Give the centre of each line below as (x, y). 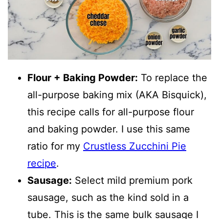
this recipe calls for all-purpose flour (111, 112)
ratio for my (55, 146)
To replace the (173, 77)
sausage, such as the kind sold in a (108, 197)
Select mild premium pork (132, 180)
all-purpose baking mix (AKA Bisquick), (117, 95)
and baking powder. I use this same (109, 129)
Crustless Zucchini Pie (135, 146)
